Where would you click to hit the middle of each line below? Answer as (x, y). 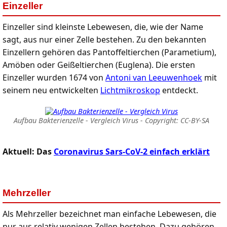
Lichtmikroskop (130, 90)
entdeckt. (179, 90)
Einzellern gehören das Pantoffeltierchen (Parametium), (109, 52)
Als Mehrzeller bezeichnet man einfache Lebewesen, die (109, 214)
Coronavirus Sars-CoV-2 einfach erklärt (132, 152)
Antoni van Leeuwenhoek (154, 78)
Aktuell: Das (28, 152)
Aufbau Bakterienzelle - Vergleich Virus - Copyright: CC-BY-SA (112, 120)
